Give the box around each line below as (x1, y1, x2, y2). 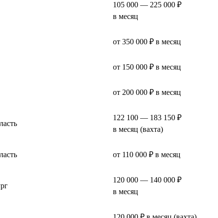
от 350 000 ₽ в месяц (113, 37, 181, 46)
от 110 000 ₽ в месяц (113, 150, 181, 159)
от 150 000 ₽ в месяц (113, 62, 181, 71)
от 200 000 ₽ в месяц (113, 88, 181, 96)
